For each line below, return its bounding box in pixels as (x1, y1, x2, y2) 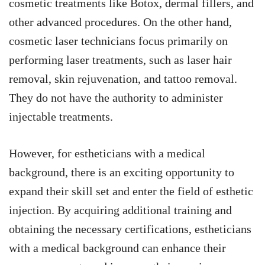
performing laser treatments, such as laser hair (9, 53, 232, 67)
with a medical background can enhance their (9, 241, 226, 255)
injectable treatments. (9, 110, 113, 124)
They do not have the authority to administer (9, 91, 223, 105)
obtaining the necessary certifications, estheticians (9, 222, 251, 236)
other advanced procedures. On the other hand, (9, 15, 232, 29)
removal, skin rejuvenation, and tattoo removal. (9, 72, 237, 86)
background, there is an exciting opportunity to (9, 166, 234, 179)
